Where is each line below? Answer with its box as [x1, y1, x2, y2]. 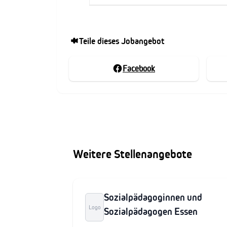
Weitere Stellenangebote [73, 146, 192, 161]
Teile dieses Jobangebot [79, 35, 164, 46]
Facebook [123, 63, 155, 73]
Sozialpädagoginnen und [104, 191, 203, 203]
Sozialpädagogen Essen [104, 205, 198, 217]
